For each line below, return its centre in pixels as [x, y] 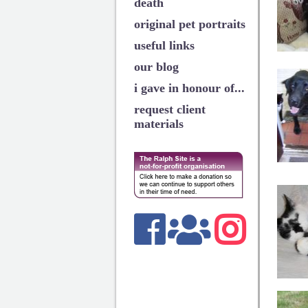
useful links [164, 45]
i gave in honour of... [189, 88]
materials [158, 124]
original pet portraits [189, 24]
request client [169, 109]
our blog [156, 67]
